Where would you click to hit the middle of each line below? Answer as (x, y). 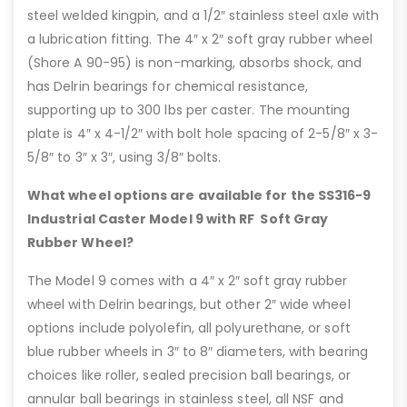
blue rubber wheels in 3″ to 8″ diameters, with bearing (198, 352)
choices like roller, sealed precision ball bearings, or (189, 376)
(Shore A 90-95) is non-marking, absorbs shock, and (195, 63)
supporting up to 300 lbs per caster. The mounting (189, 110)
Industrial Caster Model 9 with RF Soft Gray (178, 219)
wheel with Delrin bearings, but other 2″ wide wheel (189, 305)
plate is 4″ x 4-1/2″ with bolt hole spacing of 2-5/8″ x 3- (203, 134)
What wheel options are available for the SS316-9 (199, 196)
